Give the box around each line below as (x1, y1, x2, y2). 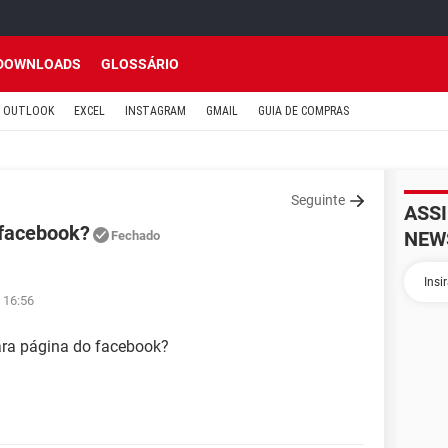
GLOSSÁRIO (101, 56, 179, 72)
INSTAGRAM (125, 104, 186, 118)
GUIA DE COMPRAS (258, 104, 349, 118)
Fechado (111, 228, 160, 243)
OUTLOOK (3, 104, 54, 118)
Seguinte (291, 192, 345, 208)
